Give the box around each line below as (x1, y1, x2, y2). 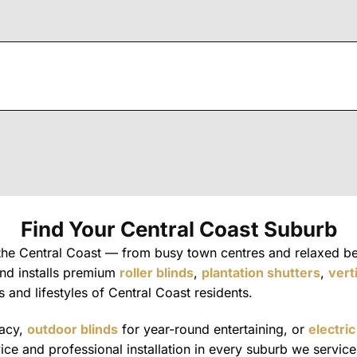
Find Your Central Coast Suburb (20, 216, 337, 241)
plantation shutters (202, 264, 320, 280)
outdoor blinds (27, 320, 118, 337)
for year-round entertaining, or (118, 320, 308, 337)
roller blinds (120, 264, 194, 280)
